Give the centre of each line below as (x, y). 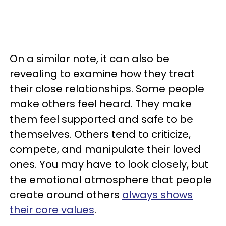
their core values (52, 210)
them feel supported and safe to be (101, 119)
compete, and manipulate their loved (105, 149)
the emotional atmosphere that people (111, 180)
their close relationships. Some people (107, 89)
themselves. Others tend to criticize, (100, 134)
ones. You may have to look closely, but (109, 164)
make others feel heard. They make (101, 104)
